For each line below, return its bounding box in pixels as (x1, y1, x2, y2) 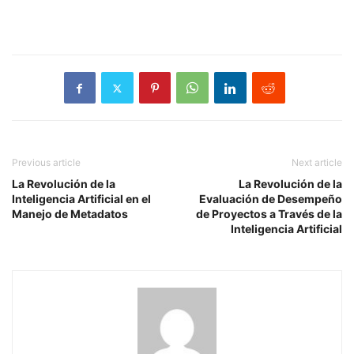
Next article (292, 156, 342, 168)
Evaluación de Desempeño (199, 192, 342, 205)
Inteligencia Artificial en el (12, 192, 151, 205)
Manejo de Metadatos (12, 207, 128, 220)
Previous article (12, 156, 81, 168)
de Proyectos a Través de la (196, 207, 342, 220)
